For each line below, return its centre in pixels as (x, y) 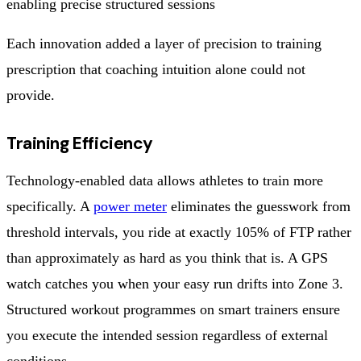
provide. (31, 95)
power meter (130, 206)
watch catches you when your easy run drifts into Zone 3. (175, 283)
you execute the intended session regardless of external (167, 335)
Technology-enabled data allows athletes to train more (165, 180)
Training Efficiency (80, 143)
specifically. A (50, 206)
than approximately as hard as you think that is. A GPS (167, 257)
